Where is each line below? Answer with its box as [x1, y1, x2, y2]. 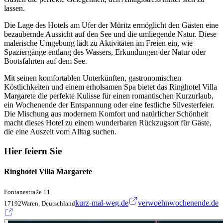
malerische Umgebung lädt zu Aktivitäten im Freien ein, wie [4, 39, 193, 48]
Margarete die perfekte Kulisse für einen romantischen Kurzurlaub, [4, 92, 214, 101]
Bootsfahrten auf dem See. [4, 57, 87, 66]
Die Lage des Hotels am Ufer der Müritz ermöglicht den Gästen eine [4, 21, 219, 30]
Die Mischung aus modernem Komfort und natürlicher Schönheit [4, 110, 208, 118]
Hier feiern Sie [4, 146, 62, 157]
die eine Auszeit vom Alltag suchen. [4, 127, 116, 136]
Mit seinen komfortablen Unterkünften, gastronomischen [4, 74, 181, 83]
